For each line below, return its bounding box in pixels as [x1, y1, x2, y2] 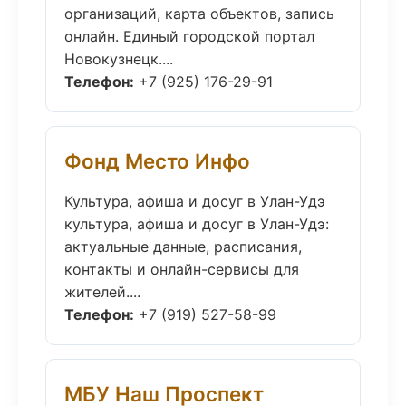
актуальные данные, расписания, [64, 237, 302, 256]
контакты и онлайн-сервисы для [64, 260, 299, 278]
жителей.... [64, 283, 140, 301]
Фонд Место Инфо [64, 149, 250, 173]
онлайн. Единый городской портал [64, 27, 314, 45]
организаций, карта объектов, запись [64, 5, 334, 23]
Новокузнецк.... [64, 50, 173, 68]
